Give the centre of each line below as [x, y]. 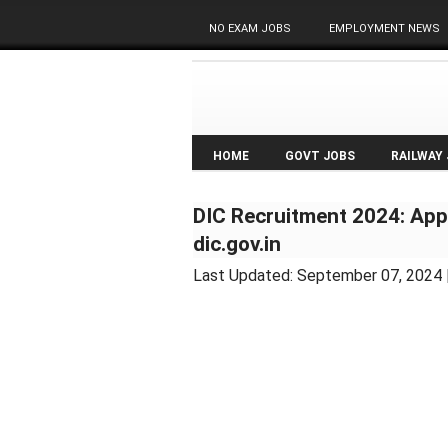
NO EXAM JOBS [250, 28]
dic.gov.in [237, 244]
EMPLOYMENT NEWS [384, 28]
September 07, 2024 [369, 275]
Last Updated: [245, 275]
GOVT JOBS [320, 156]
